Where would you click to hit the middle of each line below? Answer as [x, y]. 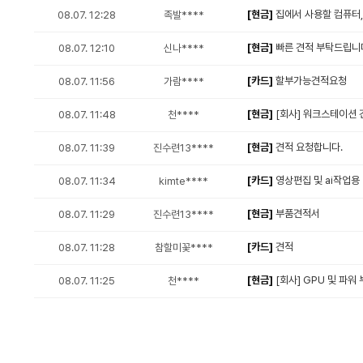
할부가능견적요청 [310, 81]
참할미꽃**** [184, 248]
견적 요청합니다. [308, 147]
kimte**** [184, 181]
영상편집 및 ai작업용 [316, 180]
